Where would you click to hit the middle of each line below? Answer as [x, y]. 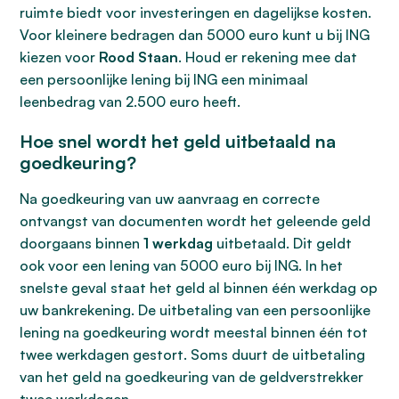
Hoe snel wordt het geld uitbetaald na [178, 141]
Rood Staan [138, 57]
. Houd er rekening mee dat [268, 57]
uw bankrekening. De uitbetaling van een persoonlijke [195, 310]
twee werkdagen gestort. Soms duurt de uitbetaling [192, 354]
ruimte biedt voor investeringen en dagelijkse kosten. [195, 12]
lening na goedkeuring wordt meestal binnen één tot [194, 332]
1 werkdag [178, 243]
